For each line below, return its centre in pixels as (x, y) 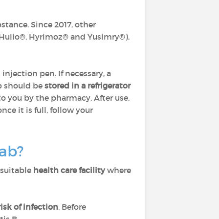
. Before (72, 207)
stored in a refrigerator (88, 86)
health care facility (69, 170)
